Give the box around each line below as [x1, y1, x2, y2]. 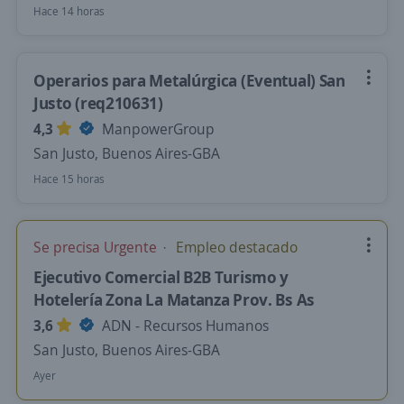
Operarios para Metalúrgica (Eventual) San [33, 69, 345, 91]
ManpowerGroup [98, 119, 215, 139]
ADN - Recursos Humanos [98, 316, 269, 335]
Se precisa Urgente [33, 237, 161, 257]
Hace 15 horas [33, 171, 105, 187]
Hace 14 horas [33, 4, 105, 19]
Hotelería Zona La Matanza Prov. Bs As [33, 289, 315, 310]
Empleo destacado [172, 237, 298, 257]
